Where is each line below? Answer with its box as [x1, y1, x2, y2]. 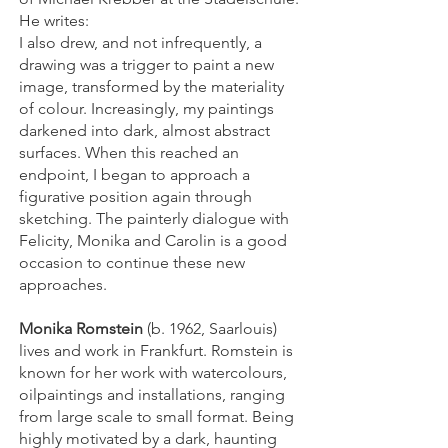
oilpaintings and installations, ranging [19, 385, 285, 404]
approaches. [19, 275, 107, 294]
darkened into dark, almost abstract [19, 121, 270, 140]
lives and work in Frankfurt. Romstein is [19, 341, 293, 360]
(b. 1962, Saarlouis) [143, 319, 277, 338]
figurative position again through [19, 187, 252, 206]
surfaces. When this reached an [19, 143, 239, 162]
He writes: [19, 11, 89, 30]
